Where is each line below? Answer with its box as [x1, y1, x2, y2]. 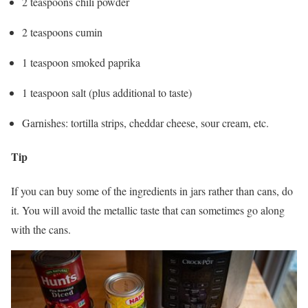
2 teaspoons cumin [22, 25, 102, 40]
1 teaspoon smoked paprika [22, 55, 140, 70]
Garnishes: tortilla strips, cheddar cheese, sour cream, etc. [22, 115, 269, 131]
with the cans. [11, 221, 71, 236]
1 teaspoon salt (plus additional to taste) [22, 85, 192, 100]
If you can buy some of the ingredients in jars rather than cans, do [11, 183, 293, 198]
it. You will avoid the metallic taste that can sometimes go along [11, 202, 285, 217]
